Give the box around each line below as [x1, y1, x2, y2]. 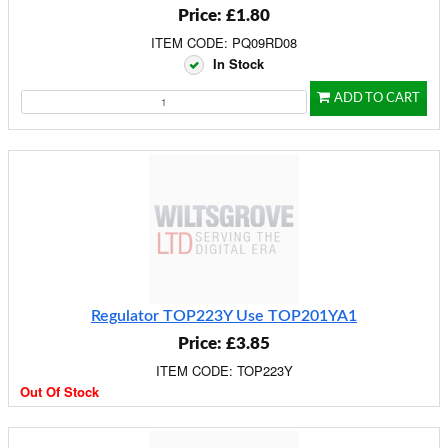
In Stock [213, 54, 264, 73]
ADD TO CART [334, 92, 420, 105]
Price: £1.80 [178, 7, 270, 24]
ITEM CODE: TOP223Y [155, 361, 293, 380]
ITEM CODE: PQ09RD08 [151, 33, 297, 52]
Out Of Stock [20, 382, 99, 401]
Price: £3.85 [178, 335, 270, 352]
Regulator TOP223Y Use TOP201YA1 [91, 308, 357, 324]
